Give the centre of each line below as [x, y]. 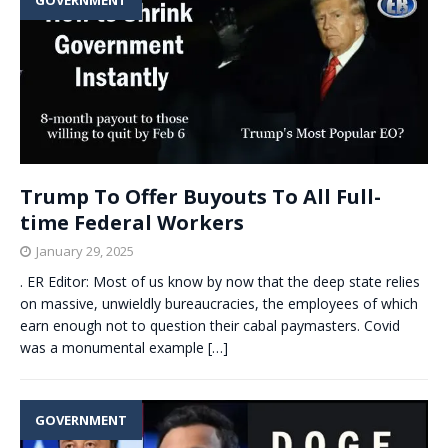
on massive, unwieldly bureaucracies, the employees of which [219, 303]
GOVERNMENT [81, 419]
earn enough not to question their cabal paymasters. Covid [210, 325]
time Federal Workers [132, 222]
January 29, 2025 [85, 250]
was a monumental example [114, 347]
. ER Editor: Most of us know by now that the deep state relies [220, 281]
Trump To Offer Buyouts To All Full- [200, 196]
